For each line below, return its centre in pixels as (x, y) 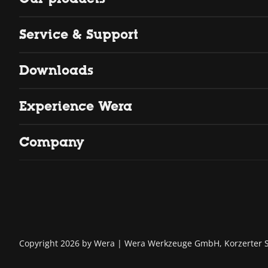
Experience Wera (76, 106)
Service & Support (79, 34)
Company (52, 142)
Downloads (56, 70)
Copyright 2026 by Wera (67, 243)
